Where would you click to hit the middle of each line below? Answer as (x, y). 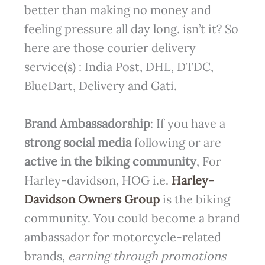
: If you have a (188, 123)
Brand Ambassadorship (87, 123)
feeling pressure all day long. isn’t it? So (131, 28)
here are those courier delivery (110, 47)
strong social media (77, 142)
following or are (176, 142)
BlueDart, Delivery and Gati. (100, 85)
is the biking (195, 199)
